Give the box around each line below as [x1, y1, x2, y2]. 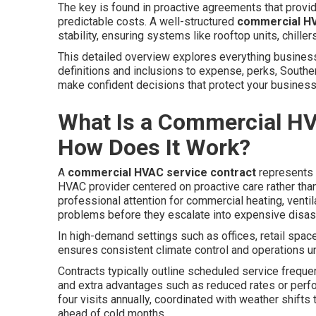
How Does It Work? [58, 134, 250, 161]
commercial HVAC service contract [68, 166, 256, 179]
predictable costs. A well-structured [58, 15, 237, 28]
